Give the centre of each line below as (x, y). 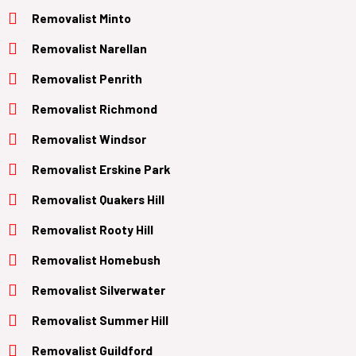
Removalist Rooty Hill (93, 229)
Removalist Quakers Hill (98, 199)
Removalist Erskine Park (101, 168)
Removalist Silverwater (99, 289)
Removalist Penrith (87, 78)
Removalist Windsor (89, 138)
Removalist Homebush (96, 259)
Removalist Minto (81, 17)
